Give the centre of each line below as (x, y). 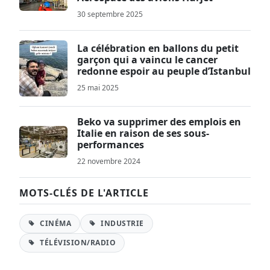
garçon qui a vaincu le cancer (147, 60)
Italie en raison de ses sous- (143, 133)
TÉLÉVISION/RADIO (77, 243)
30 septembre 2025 (110, 14)
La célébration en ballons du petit (158, 48)
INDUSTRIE (121, 223)
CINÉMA (54, 223)
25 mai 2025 (98, 88)
